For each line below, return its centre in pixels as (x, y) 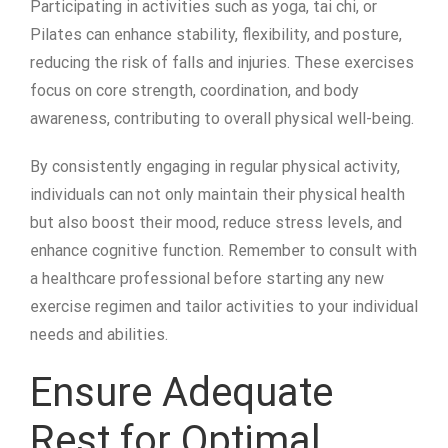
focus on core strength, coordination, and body (194, 91)
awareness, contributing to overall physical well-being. (222, 119)
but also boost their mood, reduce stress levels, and (216, 223)
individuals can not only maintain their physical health (217, 195)
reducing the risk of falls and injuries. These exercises (222, 63)
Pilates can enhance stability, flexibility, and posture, (216, 35)
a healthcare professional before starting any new (207, 279)
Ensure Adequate (181, 393)
